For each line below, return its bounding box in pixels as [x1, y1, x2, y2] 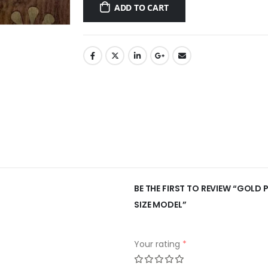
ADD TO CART [114, 1, 169, 13]
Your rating [134, 238, 182, 251]
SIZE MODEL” [134, 199, 187, 211]
